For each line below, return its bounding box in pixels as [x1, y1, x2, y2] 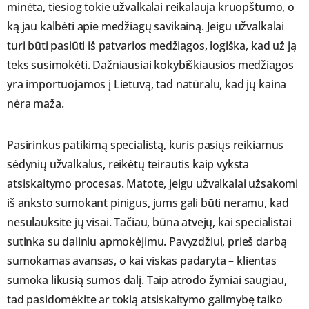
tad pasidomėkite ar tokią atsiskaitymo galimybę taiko [7, 291, 283, 307]
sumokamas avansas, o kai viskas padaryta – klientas [7, 252, 277, 268]
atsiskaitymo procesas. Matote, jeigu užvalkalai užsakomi [7, 175, 299, 191]
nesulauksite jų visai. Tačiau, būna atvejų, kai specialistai [7, 214, 292, 230]
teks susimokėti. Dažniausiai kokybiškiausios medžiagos [7, 57, 294, 72]
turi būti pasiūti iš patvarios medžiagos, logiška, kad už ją [7, 37, 297, 53]
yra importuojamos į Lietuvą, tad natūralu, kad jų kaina [7, 76, 287, 92]
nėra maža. [7, 95, 64, 111]
